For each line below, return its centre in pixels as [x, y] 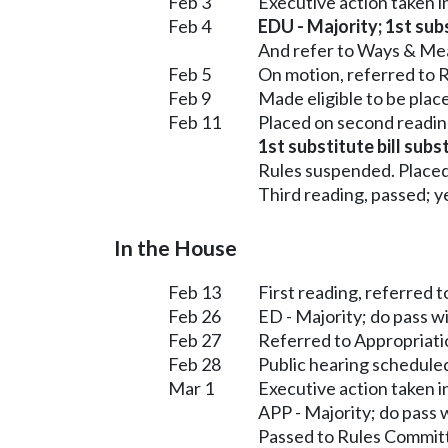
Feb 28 [194, 363]
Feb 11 [194, 121]
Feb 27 [194, 339]
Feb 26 [194, 315]
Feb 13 [194, 291]
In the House [175, 247]
